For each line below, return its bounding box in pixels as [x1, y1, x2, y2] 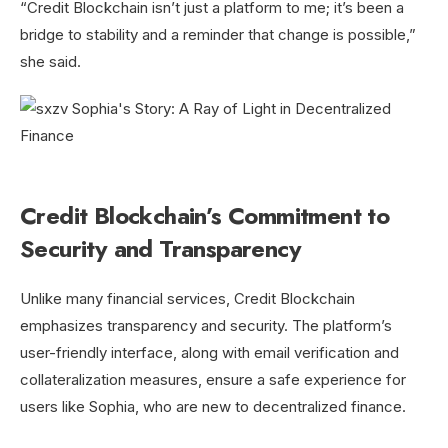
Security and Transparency [20, 231, 301, 266]
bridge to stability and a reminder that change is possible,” [20, 25, 416, 44]
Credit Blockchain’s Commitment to [20, 198, 390, 233]
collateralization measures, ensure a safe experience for [20, 370, 406, 389]
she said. [20, 52, 81, 71]
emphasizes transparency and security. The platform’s [20, 316, 392, 335]
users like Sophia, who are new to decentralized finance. [20, 397, 406, 416]
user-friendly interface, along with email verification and [20, 343, 399, 362]
